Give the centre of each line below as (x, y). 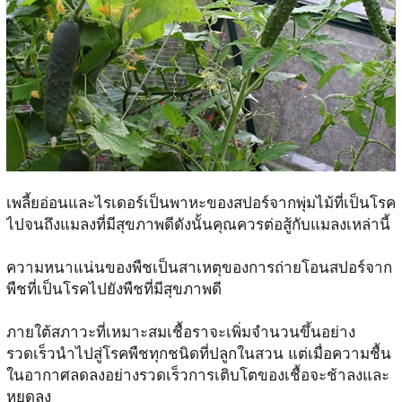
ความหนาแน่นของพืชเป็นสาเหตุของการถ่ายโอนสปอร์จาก (199, 267)
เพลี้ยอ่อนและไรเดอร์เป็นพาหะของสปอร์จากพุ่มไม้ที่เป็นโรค (201, 203)
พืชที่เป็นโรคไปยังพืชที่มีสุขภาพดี (114, 289)
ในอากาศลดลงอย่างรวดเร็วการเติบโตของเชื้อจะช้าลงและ (197, 375)
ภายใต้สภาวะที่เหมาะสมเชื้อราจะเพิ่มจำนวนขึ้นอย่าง (180, 332)
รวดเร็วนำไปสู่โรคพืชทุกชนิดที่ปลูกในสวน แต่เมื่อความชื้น (198, 354)
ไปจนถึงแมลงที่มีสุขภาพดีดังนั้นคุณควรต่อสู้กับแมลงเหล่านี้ (198, 224)
